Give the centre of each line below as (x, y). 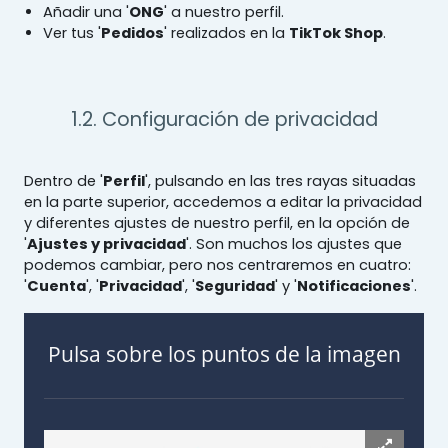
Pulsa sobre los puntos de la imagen (224, 354)
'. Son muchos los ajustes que (294, 243)
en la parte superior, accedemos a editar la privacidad (223, 201)
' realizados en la (227, 32)
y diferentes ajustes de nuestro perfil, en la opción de (217, 222)
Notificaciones (354, 285)
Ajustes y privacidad (106, 243)
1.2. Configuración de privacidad (224, 118)
